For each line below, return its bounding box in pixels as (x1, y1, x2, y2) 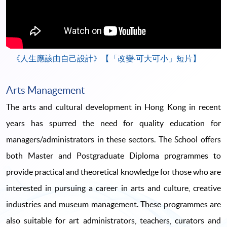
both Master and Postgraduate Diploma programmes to (6, 151, 221, 161)
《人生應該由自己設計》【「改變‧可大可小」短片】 (12, 54, 201, 63)
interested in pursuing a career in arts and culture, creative (6, 183, 221, 193)
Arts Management (6, 85, 85, 96)
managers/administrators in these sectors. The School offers (6, 135, 221, 144)
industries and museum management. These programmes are (6, 200, 221, 209)
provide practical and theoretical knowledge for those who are (6, 167, 221, 177)
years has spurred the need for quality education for (6, 119, 221, 128)
